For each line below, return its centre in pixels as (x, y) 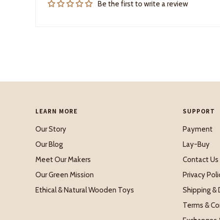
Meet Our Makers (63, 159)
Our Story (51, 129)
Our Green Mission (65, 175)
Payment (198, 129)
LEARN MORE (56, 111)
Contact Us (201, 159)
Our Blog (49, 144)
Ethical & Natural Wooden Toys (85, 190)
